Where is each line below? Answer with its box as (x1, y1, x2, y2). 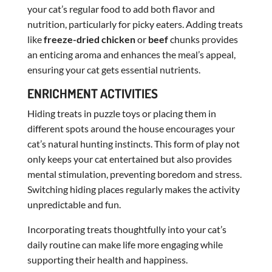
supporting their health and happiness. (27, 253, 188, 265)
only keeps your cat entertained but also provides (27, 152, 232, 165)
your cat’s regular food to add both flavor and (27, 2, 215, 15)
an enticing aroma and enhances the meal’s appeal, (27, 48, 236, 60)
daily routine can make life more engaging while (27, 238, 223, 250)
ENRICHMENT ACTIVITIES (27, 84, 158, 101)
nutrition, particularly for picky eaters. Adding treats (27, 18, 243, 30)
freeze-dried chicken (43, 33, 135, 45)
